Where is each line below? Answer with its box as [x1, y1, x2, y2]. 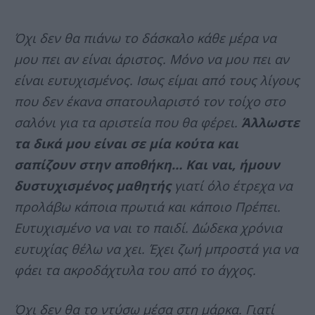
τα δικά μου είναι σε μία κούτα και [14, 135, 238, 153]
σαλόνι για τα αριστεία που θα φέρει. [14, 114, 241, 131]
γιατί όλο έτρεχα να [171, 177, 292, 195]
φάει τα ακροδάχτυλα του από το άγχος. [14, 262, 256, 279]
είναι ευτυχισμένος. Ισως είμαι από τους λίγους [14, 72, 300, 89]
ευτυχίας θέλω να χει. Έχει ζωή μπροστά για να [14, 240, 298, 258]
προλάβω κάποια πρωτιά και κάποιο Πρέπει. [14, 198, 281, 216]
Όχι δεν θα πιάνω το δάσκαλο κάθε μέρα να [14, 30, 276, 47]
